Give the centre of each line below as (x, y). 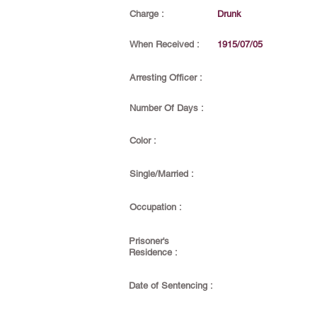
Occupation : (156, 207)
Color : (143, 140)
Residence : (153, 252)
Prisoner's (149, 241)
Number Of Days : (167, 108)
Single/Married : (162, 174)
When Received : (165, 44)
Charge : (147, 14)
